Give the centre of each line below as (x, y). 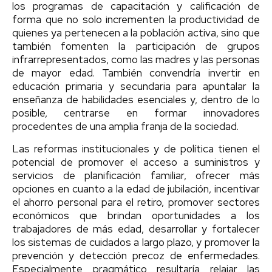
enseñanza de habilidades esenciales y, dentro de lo (136, 99)
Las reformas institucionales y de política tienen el (136, 148)
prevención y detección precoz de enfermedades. (136, 255)
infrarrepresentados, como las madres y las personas (136, 59)
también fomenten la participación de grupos (136, 46)
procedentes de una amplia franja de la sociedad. (125, 126)
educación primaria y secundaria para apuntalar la (136, 86)
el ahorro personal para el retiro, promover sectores (136, 202)
